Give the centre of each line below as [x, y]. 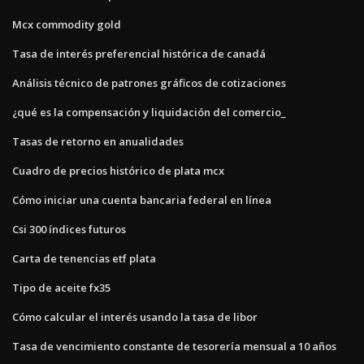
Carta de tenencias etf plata [84, 258]
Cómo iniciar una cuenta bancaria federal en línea [142, 199]
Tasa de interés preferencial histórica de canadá [139, 53]
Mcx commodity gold [67, 24]
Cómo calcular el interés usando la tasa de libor [135, 316]
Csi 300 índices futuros [69, 229]
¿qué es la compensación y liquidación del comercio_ [149, 112]
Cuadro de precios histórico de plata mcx [118, 170]
